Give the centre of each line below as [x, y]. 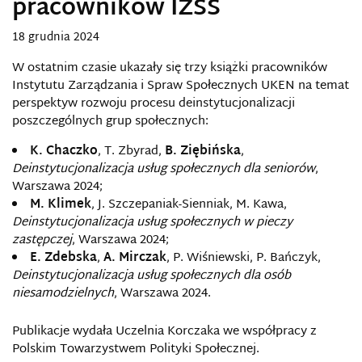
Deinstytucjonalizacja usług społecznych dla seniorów [164, 169]
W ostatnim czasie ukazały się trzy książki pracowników [170, 68]
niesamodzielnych [63, 294]
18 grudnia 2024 [56, 38]
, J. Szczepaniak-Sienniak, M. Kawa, [189, 205]
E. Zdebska [63, 258]
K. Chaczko [64, 152]
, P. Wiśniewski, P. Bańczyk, [244, 258]
